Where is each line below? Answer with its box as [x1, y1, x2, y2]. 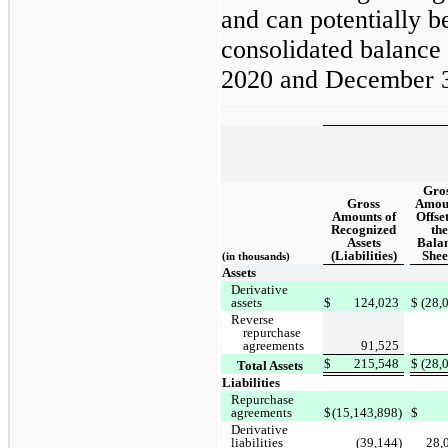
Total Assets [237, 357, 304, 373]
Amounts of [331, 208, 396, 224]
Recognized [331, 221, 396, 237]
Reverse [231, 311, 275, 327]
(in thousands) [222, 250, 291, 262]
